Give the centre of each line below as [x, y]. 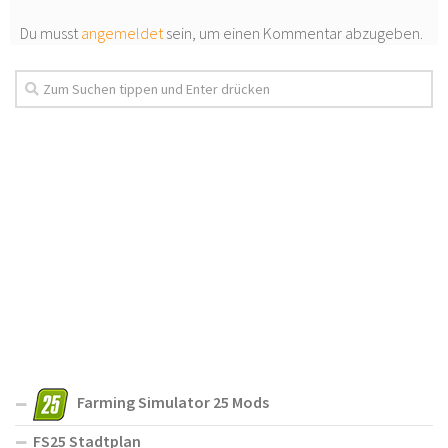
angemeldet [122, 33]
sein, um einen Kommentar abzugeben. [293, 33]
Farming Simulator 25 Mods [173, 402]
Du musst [50, 33]
